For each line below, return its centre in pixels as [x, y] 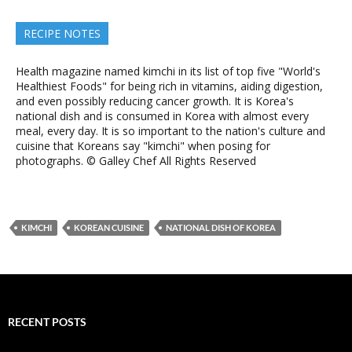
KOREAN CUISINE [109, 227]
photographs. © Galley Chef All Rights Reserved [136, 161]
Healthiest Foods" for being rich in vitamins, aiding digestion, [169, 86]
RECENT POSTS [47, 322]
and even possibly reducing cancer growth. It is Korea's [155, 101]
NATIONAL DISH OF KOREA [221, 227]
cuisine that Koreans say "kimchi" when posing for [143, 146]
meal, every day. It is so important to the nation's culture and [170, 131]
